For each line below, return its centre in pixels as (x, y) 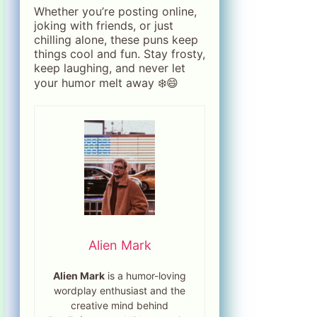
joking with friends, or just (104, 26)
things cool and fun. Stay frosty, (120, 54)
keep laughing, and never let (110, 68)
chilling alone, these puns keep (116, 40)
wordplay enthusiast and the (120, 290)
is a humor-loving (146, 275)
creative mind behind (120, 305)
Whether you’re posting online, (115, 12)
